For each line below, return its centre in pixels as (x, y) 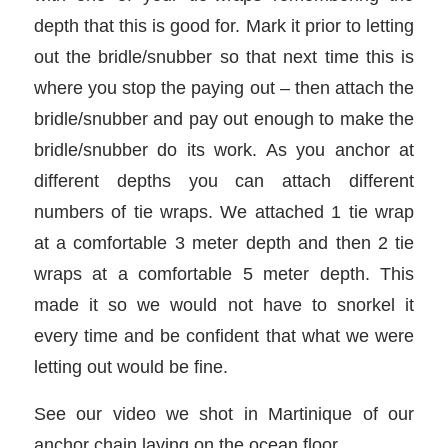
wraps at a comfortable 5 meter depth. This (224, 274)
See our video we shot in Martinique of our (224, 414)
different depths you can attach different (224, 181)
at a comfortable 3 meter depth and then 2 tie (224, 243)
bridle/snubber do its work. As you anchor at (224, 150)
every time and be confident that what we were (224, 336)
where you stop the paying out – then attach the (224, 88)
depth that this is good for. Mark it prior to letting (224, 26)
